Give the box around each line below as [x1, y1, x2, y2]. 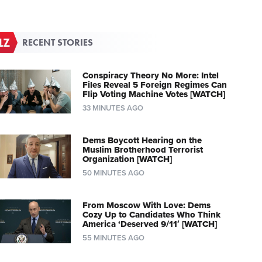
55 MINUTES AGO [82, 233, 144, 243]
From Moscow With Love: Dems [82, 199, 211, 211]
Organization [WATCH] [82, 153, 172, 164]
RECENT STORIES [22, 36, 94, 49]
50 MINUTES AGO [82, 168, 144, 178]
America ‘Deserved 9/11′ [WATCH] [82, 218, 217, 229]
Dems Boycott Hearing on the [82, 135, 202, 146]
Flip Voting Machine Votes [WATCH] [82, 88, 225, 99]
